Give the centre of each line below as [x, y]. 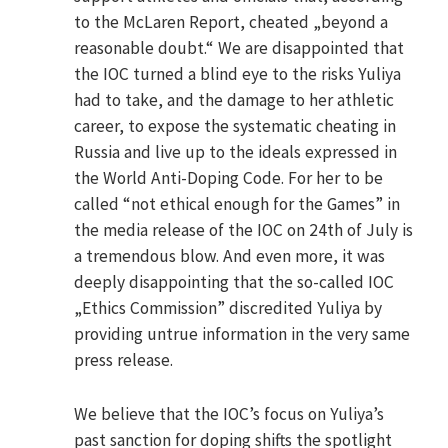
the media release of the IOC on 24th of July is [244, 230]
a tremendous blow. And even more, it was [230, 256]
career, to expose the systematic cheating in [235, 126]
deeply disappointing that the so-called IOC [234, 282]
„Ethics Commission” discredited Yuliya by [228, 308]
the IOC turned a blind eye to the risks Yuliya [238, 74]
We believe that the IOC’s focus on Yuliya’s [229, 414]
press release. [124, 360]
